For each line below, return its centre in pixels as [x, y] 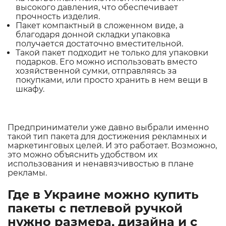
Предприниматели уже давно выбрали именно [108, 128]
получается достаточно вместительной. [99, 44]
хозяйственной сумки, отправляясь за [96, 71]
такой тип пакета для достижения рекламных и [107, 137]
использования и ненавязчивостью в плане [101, 164]
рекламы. [27, 173]
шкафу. [30, 89]
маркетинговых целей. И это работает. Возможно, [112, 146]
